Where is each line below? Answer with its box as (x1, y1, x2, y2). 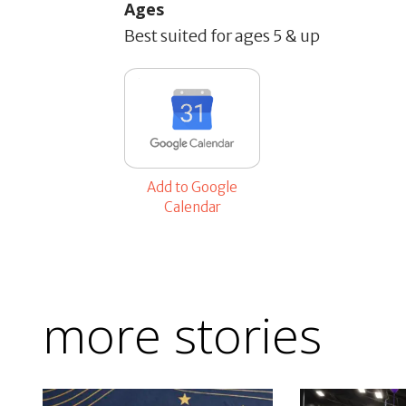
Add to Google (147, 179, 237, 197)
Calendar (163, 198, 221, 217)
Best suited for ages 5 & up (124, 25, 320, 47)
